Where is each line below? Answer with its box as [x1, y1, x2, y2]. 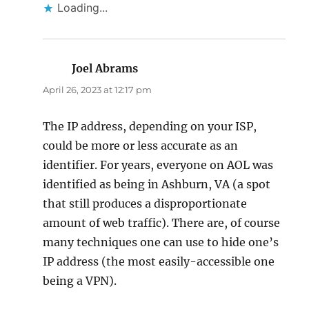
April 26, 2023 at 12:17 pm [43, 84, 152, 96]
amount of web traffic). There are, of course [43, 216, 281, 230]
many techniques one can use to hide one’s [43, 235, 279, 250]
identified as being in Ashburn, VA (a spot [43, 177, 271, 192]
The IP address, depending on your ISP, [43, 119, 257, 134]
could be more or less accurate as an [43, 139, 239, 153]
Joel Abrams [72, 61, 139, 76]
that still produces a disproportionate [43, 197, 248, 211]
